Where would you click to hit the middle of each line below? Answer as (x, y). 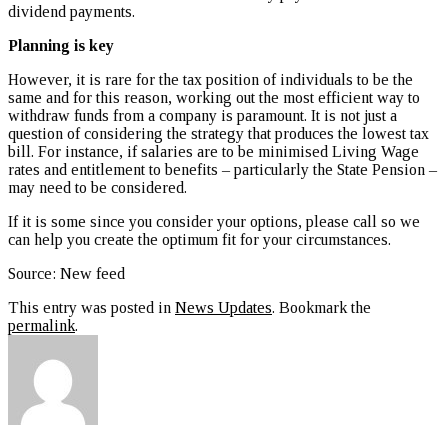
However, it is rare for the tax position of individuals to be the (210, 79)
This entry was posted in (91, 307)
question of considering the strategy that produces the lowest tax (218, 133)
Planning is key (61, 45)
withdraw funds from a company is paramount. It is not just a (202, 115)
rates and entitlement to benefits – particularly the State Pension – (222, 169)
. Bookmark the (321, 307)
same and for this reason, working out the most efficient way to (214, 97)
